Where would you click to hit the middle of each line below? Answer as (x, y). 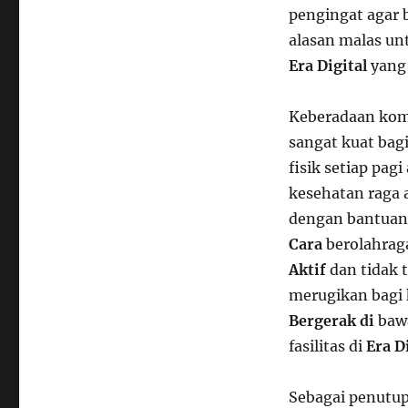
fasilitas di (327, 346)
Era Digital (327, 66)
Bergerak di (331, 321)
